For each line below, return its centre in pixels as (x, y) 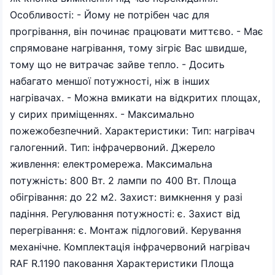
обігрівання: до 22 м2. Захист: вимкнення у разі (126, 197)
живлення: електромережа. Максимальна (111, 164)
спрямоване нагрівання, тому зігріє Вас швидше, (128, 48)
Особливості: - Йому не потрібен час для (110, 15)
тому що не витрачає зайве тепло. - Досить (117, 64)
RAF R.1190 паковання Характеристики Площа (122, 263)
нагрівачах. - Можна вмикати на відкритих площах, (135, 98)
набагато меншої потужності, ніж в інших (110, 81)
